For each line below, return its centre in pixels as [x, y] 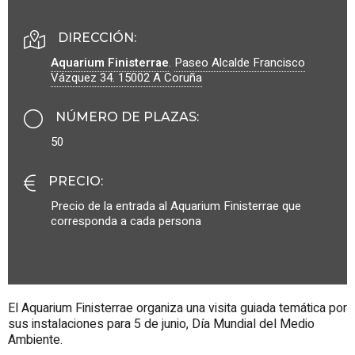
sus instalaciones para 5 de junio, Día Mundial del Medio [161, 324]
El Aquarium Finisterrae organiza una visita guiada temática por [177, 308]
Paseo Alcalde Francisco [240, 62]
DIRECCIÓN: [97, 37]
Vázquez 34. [84, 77]
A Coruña [177, 77]
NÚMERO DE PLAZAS [126, 116]
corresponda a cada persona [126, 221]
